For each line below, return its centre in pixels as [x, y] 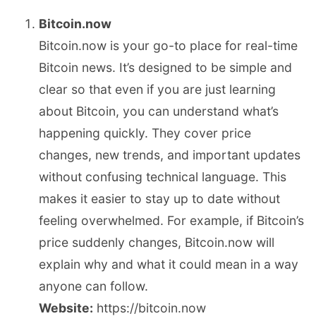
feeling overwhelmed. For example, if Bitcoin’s [171, 221]
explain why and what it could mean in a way [169, 265]
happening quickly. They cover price [145, 133]
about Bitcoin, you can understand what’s [159, 111]
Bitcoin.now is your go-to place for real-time [168, 46]
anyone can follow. [93, 286]
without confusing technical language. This [163, 177]
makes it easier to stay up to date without [159, 199]
